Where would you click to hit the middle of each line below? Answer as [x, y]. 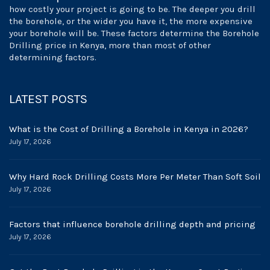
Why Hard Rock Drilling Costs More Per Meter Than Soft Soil [135, 177]
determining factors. [53, 57]
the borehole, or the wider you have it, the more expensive [131, 21]
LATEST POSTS [48, 99]
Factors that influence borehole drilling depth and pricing [132, 224]
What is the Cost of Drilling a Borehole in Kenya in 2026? [129, 129]
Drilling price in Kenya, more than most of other [110, 45]
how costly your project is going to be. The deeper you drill [132, 9]
